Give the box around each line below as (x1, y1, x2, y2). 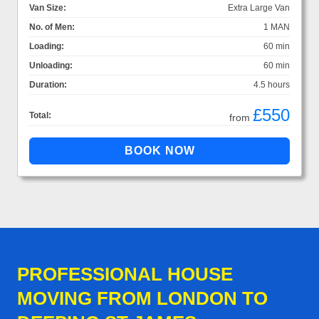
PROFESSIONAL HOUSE (17, 263, 233, 285)
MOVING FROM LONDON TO (17, 287, 268, 309)
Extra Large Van (228, 2, 290, 13)
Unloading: (29, 60, 73, 70)
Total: (29, 110, 51, 120)
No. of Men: (29, 21, 75, 32)
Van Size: (29, 2, 66, 13)
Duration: (29, 79, 67, 90)
